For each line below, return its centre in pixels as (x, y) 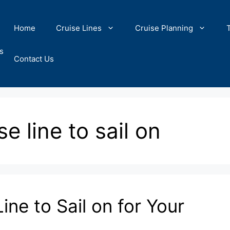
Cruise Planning (164, 28)
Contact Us (34, 59)
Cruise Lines (79, 28)
